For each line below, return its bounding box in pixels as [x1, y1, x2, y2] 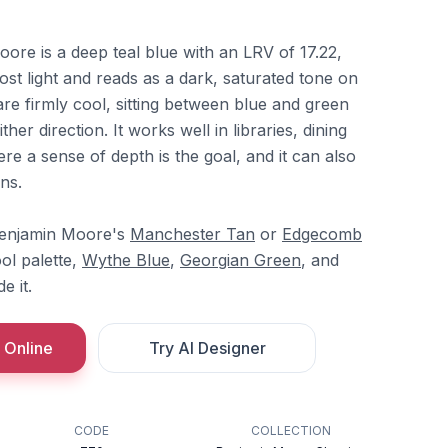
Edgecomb [282, 224, 362, 244]
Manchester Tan [130, 224, 255, 244]
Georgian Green [180, 250, 301, 270]
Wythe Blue [82, 250, 170, 270]
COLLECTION [250, 423, 331, 438]
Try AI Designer [148, 338, 266, 358]
